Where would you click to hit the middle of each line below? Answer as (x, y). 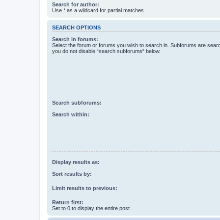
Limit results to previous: (85, 188)
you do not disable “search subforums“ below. (106, 51)
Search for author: (76, 4)
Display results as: (76, 162)
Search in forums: (75, 40)
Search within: (71, 115)
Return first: (68, 203)
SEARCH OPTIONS (76, 27)
